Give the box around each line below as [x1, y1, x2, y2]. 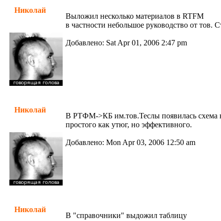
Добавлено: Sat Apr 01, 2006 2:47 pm [66, 38, 187, 47]
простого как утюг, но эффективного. [66, 120, 192, 129]
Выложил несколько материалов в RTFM [66, 12, 204, 20]
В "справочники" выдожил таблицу [66, 211, 187, 220]
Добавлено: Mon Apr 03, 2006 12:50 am [66, 138, 195, 147]
